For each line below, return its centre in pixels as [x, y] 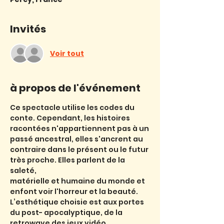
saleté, [23, 170]
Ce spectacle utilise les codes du [73, 107]
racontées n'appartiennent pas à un [79, 128]
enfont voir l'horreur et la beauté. [74, 191]
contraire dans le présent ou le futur [80, 149]
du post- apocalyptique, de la [67, 212]
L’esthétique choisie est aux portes [78, 202]
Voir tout [67, 53]
